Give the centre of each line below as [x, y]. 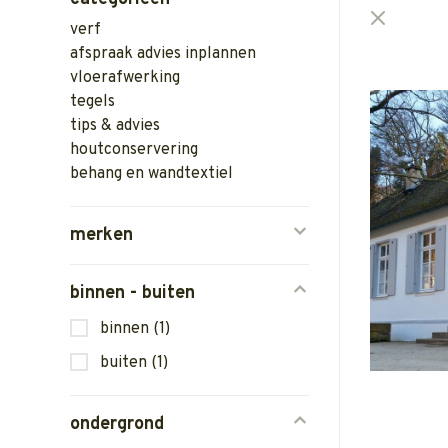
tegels [92, 102]
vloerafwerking [125, 78]
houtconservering [134, 150]
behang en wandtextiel [151, 174]
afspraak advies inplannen [163, 54]
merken [101, 235]
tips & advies [115, 126]
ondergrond [117, 424]
